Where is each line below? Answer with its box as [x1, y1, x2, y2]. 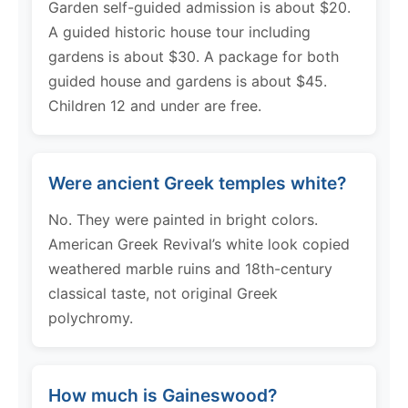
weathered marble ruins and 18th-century [48, 259, 332, 278]
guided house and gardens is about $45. [48, 71, 327, 90]
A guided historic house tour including [48, 22, 311, 41]
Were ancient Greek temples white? [48, 171, 346, 194]
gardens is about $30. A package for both [48, 46, 339, 66]
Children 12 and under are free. [48, 96, 261, 115]
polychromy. [48, 308, 133, 327]
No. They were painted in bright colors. [48, 209, 318, 229]
